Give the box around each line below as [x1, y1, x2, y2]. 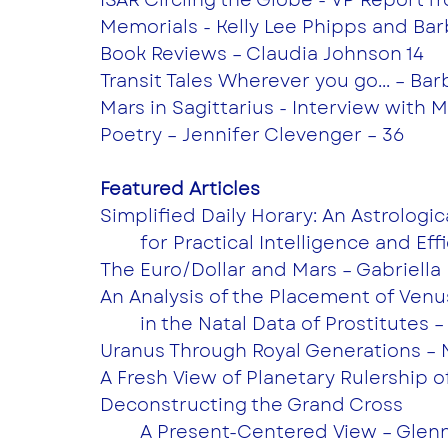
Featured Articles [100, 175, 260, 202]
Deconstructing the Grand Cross [100, 391, 403, 418]
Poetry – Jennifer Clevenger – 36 [100, 121, 404, 148]
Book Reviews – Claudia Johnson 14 [100, 40, 424, 67]
